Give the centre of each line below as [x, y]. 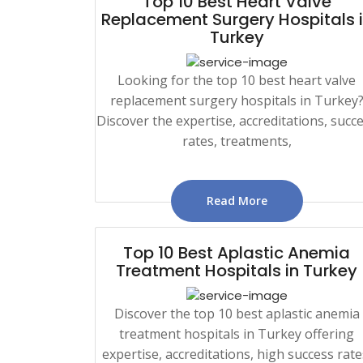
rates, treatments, [237, 141]
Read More [237, 200]
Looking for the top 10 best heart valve [237, 80]
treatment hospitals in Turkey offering [237, 333]
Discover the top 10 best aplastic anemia [237, 313]
